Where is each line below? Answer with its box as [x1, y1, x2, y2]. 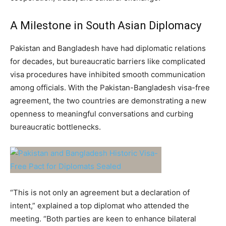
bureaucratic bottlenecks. [10, 122, 101, 132]
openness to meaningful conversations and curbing [10, 109, 193, 119]
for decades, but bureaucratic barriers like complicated [10, 56, 205, 67]
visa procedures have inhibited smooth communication [10, 70, 205, 80]
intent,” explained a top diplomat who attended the [10, 201, 189, 211]
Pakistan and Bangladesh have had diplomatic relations [10, 43, 206, 53]
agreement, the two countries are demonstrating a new [10, 96, 206, 106]
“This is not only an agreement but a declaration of [10, 188, 190, 198]
